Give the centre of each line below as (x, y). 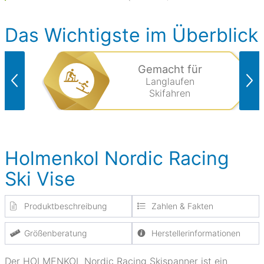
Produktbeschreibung (65, 206)
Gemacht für (170, 69)
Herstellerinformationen (196, 233)
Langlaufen (170, 81)
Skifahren (170, 93)
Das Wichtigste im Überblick (131, 35)
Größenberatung (55, 233)
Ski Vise (40, 179)
